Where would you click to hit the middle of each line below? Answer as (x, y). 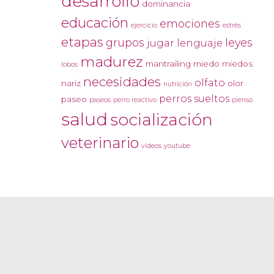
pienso (242, 100)
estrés (232, 25)
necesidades (122, 82)
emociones (190, 24)
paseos (100, 100)
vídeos (151, 146)
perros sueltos (194, 99)
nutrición (178, 84)
